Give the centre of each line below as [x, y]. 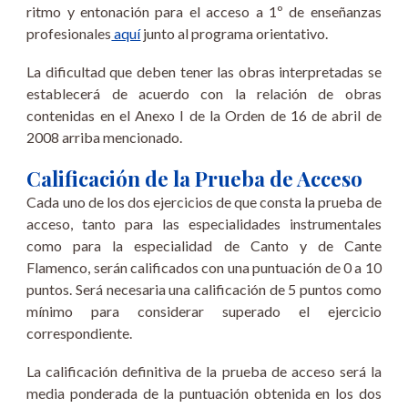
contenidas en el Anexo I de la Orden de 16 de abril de [204, 115]
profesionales [69, 33]
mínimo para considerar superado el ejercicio [204, 311]
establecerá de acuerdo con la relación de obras [204, 93]
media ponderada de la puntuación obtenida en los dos [204, 393]
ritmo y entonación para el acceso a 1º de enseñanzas [204, 11]
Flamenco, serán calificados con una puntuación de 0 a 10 [204, 267]
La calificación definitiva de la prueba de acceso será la [204, 371]
